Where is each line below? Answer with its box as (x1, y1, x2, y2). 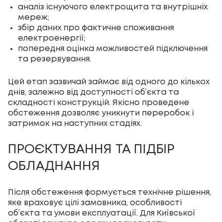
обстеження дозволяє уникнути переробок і (8, 110, 194, 117)
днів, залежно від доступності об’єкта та (8, 89, 179, 97)
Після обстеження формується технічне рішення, (8, 189, 211, 197)
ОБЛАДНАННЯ (8, 161, 100, 173)
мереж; (18, 14, 49, 22)
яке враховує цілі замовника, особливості (8, 199, 182, 207)
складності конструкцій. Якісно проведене (8, 99, 189, 107)
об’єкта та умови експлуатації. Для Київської (8, 210, 195, 218)
